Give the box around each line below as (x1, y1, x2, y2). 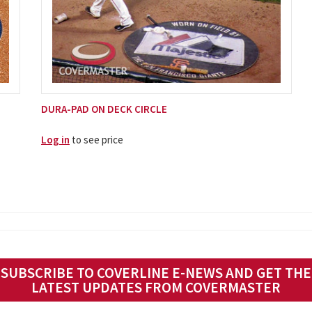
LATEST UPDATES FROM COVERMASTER (31, 277, 281, 297)
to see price (69, 132, 123, 146)
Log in (40, 132, 70, 146)
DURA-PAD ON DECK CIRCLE (40, 102, 167, 116)
